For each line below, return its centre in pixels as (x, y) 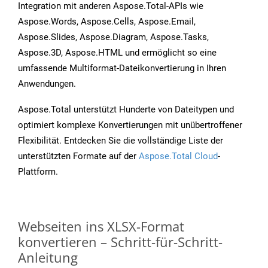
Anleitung (48, 258)
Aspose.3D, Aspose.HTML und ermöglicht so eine (117, 53)
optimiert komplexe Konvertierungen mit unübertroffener (130, 125)
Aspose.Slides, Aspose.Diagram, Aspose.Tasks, (113, 37)
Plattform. (38, 172)
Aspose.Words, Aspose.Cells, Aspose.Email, (107, 22)
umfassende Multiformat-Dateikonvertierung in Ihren (122, 68)
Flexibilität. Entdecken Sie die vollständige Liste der (121, 141)
